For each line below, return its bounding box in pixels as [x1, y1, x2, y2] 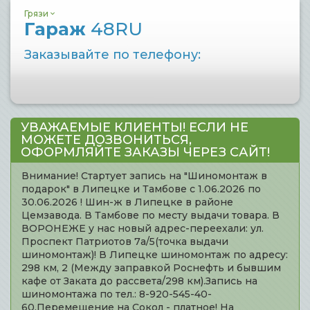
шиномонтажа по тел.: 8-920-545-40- [21, 288, 212, 300]
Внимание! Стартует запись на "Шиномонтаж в [21, 170, 267, 182]
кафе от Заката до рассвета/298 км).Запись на [21, 275, 257, 287]
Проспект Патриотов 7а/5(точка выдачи [21, 235, 228, 248]
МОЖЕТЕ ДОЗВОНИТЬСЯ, [21, 132, 192, 147]
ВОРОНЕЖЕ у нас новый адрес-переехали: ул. [21, 222, 264, 235]
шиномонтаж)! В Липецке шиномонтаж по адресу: [21, 248, 288, 261]
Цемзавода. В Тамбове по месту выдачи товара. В [21, 209, 280, 221]
